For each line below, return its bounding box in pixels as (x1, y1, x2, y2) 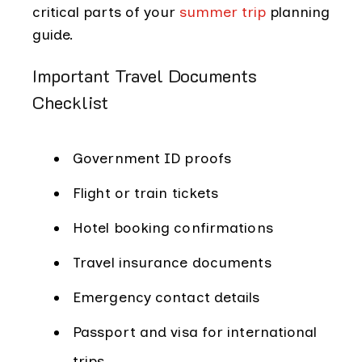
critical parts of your (32, 2, 175, 21)
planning (266, 2, 330, 21)
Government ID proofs (73, 149, 231, 167)
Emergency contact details (73, 288, 260, 306)
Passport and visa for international (73, 322, 318, 341)
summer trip (175, 2, 266, 21)
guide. (32, 25, 74, 44)
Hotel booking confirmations (73, 218, 273, 237)
